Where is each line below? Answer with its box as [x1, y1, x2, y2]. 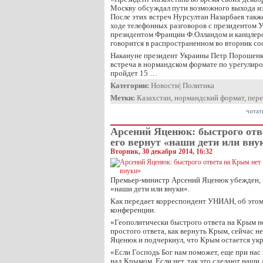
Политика [183, 81, 214, 90]
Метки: [110, 93, 135, 102]
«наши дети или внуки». [110, 184, 190, 193]
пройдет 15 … [110, 69, 157, 77]
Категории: [110, 81, 149, 90]
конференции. [110, 205, 156, 214]
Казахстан [137, 93, 171, 102]
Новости [151, 81, 179, 90]
